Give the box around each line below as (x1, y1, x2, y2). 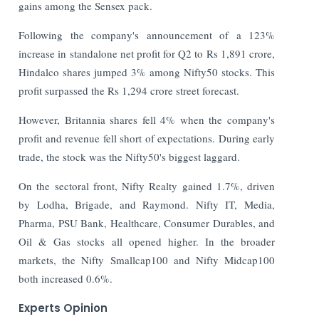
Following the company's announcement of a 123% (19, 27, 275, 42)
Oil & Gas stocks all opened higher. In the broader (19, 234, 275, 249)
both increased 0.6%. (19, 271, 113, 286)
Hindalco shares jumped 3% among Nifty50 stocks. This (19, 64, 275, 79)
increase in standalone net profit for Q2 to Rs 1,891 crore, (19, 46, 275, 61)
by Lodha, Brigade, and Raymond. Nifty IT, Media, (19, 197, 275, 211)
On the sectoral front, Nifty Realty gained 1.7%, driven (19, 178, 275, 193)
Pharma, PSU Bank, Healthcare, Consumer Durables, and (19, 215, 275, 230)
